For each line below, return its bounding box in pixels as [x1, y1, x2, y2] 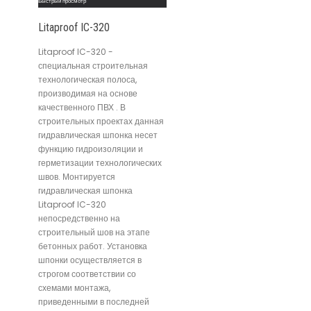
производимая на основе [38, 87, 137, 100]
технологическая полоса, [38, 74, 137, 86]
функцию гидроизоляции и [38, 143, 143, 155]
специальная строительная [38, 60, 148, 72]
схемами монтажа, [38, 282, 110, 294]
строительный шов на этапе [38, 226, 150, 239]
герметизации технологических [38, 157, 162, 169]
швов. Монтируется [38, 171, 115, 183]
